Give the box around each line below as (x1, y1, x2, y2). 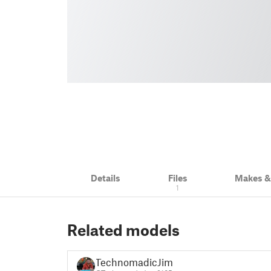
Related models (67, 221, 180, 239)
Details (91, 172, 121, 183)
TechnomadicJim (95, 255, 173, 268)
